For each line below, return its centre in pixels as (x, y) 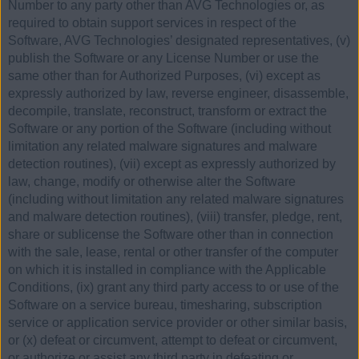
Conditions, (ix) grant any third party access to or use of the (173, 288)
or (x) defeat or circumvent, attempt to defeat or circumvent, (173, 341)
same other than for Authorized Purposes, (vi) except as (164, 76)
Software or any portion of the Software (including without (169, 129)
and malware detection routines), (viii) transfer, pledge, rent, (175, 217)
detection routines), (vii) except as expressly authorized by (172, 164)
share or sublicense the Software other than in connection (171, 235)
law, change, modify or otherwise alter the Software (152, 182)
